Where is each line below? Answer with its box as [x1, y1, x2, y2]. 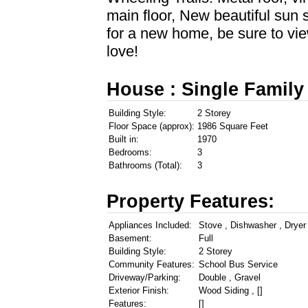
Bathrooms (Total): [109, 159, 182, 170]
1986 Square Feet [197, 120, 268, 131]
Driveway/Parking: [109, 272, 181, 283]
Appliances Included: [109, 219, 192, 230]
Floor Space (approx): [109, 120, 195, 131]
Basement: [109, 232, 152, 243]
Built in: [109, 133, 139, 144]
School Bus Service [199, 258, 278, 269]
